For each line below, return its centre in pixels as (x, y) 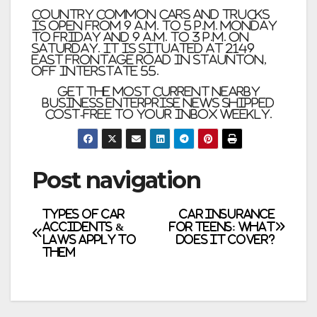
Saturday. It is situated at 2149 (143, 48)
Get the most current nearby (158, 91)
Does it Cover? (225, 240)
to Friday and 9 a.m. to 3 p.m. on (140, 36)
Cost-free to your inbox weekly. (158, 114)
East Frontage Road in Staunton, (149, 59)
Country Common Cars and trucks (151, 14)
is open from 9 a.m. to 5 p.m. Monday (154, 25)
